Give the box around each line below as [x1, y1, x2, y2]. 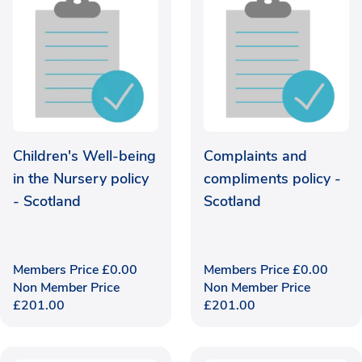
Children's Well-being [13, 145, 156, 166]
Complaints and [204, 145, 307, 166]
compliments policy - [204, 168, 341, 188]
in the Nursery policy [13, 168, 149, 188]
